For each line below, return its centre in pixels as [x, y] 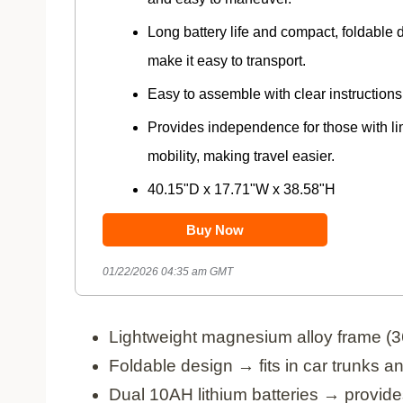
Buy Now [215, 229]
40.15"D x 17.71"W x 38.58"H [242, 189]
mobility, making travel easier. [241, 156]
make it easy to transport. [227, 60]
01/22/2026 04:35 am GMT [169, 271]
